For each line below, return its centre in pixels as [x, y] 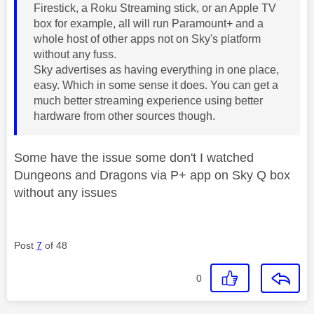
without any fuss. [76, 54]
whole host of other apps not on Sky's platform [147, 39]
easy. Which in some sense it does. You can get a [156, 85]
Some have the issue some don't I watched [134, 157]
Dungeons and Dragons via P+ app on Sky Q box [152, 175]
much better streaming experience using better [148, 100]
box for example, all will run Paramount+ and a [149, 23]
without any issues [67, 192]
